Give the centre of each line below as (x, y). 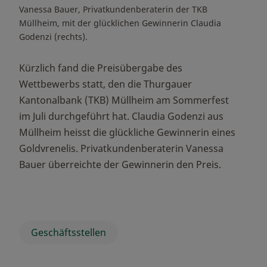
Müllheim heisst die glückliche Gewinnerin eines (127, 133)
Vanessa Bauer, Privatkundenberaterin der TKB (113, 10)
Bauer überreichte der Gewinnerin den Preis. (120, 165)
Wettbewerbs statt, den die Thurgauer (105, 84)
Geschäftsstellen (69, 232)
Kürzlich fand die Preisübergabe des (101, 68)
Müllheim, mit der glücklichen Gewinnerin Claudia (120, 23)
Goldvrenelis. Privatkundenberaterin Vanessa (121, 149)
